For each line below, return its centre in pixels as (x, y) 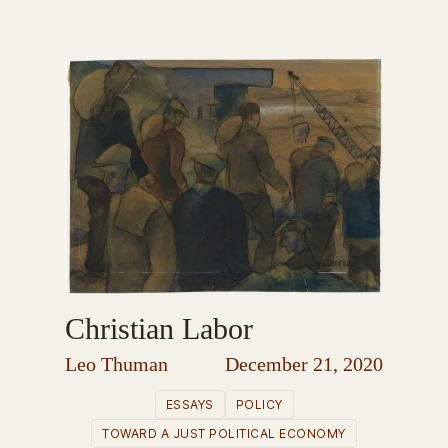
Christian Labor (159, 328)
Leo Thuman (116, 363)
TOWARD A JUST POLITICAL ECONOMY (224, 433)
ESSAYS (189, 404)
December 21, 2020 (304, 363)
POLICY (259, 404)
